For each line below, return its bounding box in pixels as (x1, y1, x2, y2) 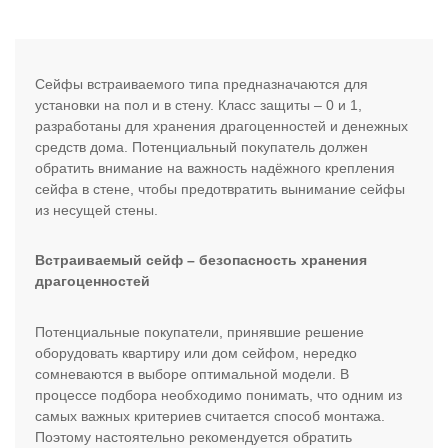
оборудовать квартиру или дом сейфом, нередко (35, 344, 357, 361)
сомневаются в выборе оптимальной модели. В (35, 365, 349, 382)
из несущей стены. (35, 201, 158, 218)
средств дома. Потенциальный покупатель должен (35, 138, 368, 155)
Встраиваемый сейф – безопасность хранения (35, 252, 367, 269)
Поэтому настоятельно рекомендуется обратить (35, 428, 352, 445)
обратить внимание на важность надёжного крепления (35, 159, 395, 176)
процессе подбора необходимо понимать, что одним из (35, 386, 402, 403)
